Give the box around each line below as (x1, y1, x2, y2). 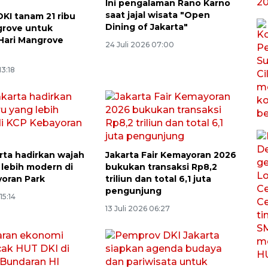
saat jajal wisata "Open (105, 9, 210, 20)
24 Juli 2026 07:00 (105, 39, 174, 49)
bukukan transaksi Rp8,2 (105, 161, 217, 172)
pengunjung (105, 185, 162, 196)
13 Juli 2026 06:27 (105, 203, 170, 213)
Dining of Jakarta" (105, 21, 188, 32)
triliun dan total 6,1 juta (105, 173, 211, 184)
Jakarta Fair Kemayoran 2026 (105, 149, 236, 160)
